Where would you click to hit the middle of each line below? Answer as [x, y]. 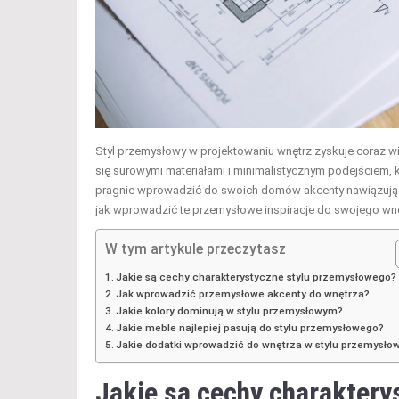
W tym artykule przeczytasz [195, 249]
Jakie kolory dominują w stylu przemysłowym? [230, 310]
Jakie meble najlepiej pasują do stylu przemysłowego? [250, 327]
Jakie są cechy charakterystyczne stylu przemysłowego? [256, 277]
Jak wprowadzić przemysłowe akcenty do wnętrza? [243, 293]
